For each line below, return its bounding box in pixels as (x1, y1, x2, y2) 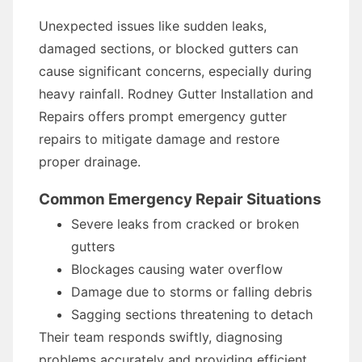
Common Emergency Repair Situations (39, 190, 322, 208)
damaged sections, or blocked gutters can (39, 40, 298, 57)
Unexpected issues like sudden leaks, (39, 18, 267, 34)
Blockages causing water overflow (71, 261, 283, 277)
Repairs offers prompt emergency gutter (39, 108, 287, 124)
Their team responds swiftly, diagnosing (39, 329, 283, 345)
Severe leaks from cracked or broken (71, 216, 299, 232)
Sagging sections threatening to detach (71, 306, 313, 322)
